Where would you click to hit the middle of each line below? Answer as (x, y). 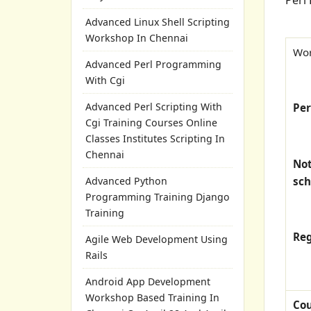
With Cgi (105, 80)
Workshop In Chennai (137, 38)
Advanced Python (126, 181)
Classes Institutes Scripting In (155, 138)
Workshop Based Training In (152, 297)
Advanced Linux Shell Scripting (158, 22)
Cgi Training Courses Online (151, 123)
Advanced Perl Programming (153, 64)
